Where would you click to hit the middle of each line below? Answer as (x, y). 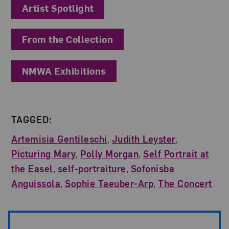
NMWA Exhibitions (64, 71)
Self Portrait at (176, 154)
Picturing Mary (44, 154)
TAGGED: (32, 120)
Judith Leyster (144, 139)
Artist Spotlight (58, 8)
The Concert (185, 184)
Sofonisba (153, 169)
